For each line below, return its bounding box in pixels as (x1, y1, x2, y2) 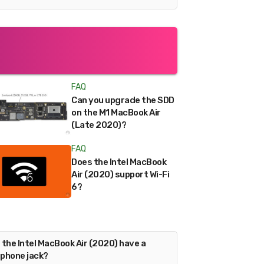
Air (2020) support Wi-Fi (71, 169, 169, 180)
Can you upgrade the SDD (71, 95, 174, 105)
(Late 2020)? (71, 120, 126, 130)
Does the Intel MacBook (71, 157, 166, 167)
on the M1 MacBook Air (71, 107, 161, 118)
